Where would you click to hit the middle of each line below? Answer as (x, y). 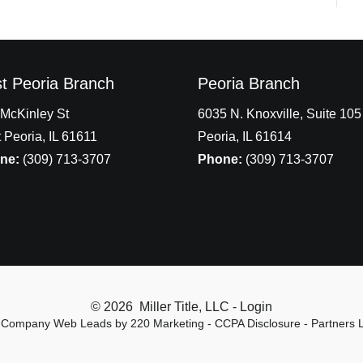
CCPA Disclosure (258, 323)
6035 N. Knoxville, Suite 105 (280, 114)
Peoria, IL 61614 (245, 137)
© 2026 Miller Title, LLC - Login (181, 307)
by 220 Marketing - (163, 323)
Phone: (220, 159)
